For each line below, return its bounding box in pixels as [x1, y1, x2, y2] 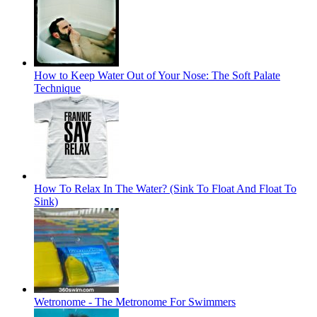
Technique [34, 82, 81, 95]
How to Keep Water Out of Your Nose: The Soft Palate [34, 69, 280, 82]
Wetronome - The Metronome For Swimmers [34, 296, 236, 309]
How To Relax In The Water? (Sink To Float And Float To [34, 183, 296, 195]
